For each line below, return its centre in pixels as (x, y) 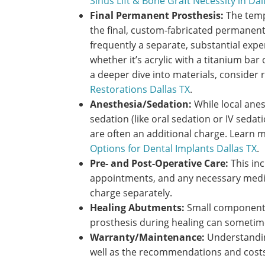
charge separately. (131, 193)
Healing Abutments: (137, 208)
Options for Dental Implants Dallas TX (173, 149)
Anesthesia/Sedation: (141, 104)
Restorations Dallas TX (140, 90)
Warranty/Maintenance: (147, 237)
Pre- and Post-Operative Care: (159, 164)
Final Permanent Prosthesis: (157, 16)
